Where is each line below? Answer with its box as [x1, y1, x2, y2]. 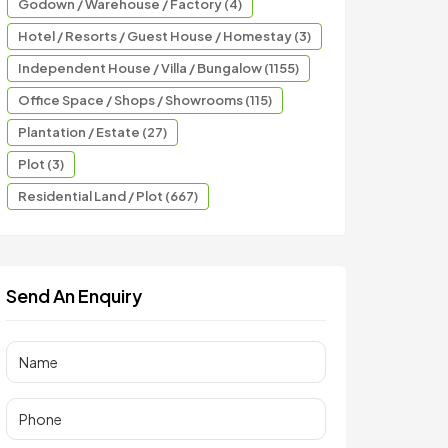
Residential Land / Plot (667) [18, 188, 198, 204]
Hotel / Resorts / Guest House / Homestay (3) [18, 28, 311, 44]
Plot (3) [18, 156, 64, 172]
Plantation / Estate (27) [18, 124, 167, 140]
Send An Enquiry [6, 284, 142, 307]
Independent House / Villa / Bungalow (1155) [18, 60, 299, 76]
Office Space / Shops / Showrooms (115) [18, 92, 272, 108]
